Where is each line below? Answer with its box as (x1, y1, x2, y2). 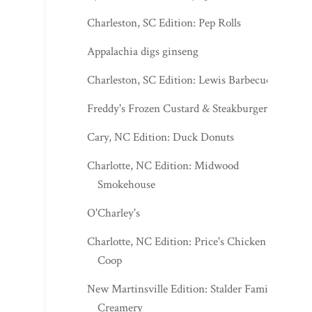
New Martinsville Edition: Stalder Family (87, 281, 277, 297)
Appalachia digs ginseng (87, 43, 199, 59)
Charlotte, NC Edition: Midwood (87, 157, 240, 173)
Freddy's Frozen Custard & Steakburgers (87, 100, 272, 116)
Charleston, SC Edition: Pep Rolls (87, 15, 242, 31)
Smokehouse (97, 176, 156, 192)
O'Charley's (87, 205, 141, 221)
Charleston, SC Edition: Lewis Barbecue (87, 72, 272, 88)
